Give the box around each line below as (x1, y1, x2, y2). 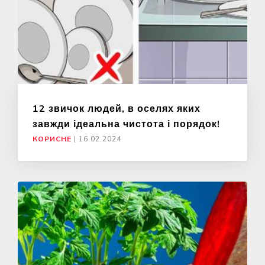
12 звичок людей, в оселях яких (33, 102, 201, 115)
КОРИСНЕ (33, 134, 72, 144)
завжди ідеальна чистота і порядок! (33, 118, 220, 130)
